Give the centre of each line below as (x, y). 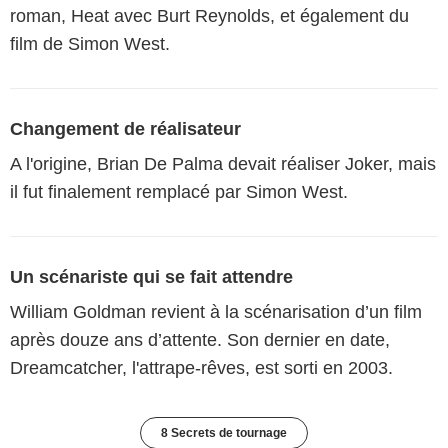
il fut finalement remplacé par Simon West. (179, 191)
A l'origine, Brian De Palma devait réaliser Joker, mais (223, 163)
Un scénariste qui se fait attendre (151, 276)
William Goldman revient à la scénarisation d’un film (216, 311)
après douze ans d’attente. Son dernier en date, (200, 339)
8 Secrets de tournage (224, 432)
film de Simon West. (92, 43)
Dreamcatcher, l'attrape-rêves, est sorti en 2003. (201, 367)
